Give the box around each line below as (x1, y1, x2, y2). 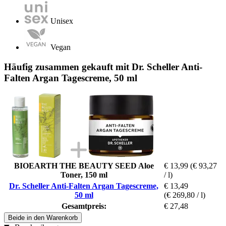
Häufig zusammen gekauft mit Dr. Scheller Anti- (4, 61, 202, 72)
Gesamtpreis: (61, 201, 106, 210)
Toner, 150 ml (60, 170, 107, 179)
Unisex (50, 17, 73, 26)
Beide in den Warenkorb (8, 213, 78, 221)
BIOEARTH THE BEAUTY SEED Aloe (14, 161, 154, 170)
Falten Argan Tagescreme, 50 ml (4, 72, 137, 83)
